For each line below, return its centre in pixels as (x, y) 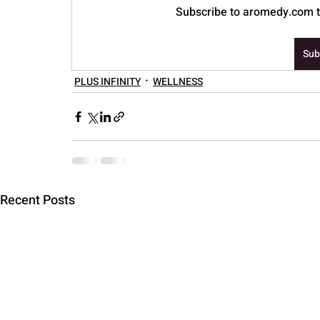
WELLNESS (178, 81)
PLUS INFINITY (107, 81)
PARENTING (59, 41)
